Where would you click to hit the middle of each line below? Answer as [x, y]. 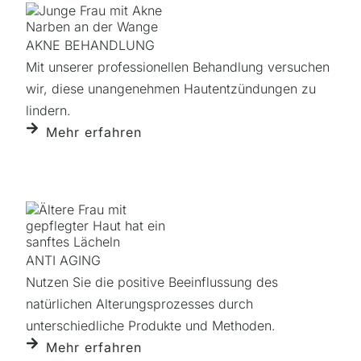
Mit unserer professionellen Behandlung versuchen [178, 66]
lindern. [48, 110]
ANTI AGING [63, 260]
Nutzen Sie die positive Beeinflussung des [152, 282]
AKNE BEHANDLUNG [90, 45]
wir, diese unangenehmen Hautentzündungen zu [171, 88]
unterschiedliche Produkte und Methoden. [151, 325]
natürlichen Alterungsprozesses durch [139, 303]
